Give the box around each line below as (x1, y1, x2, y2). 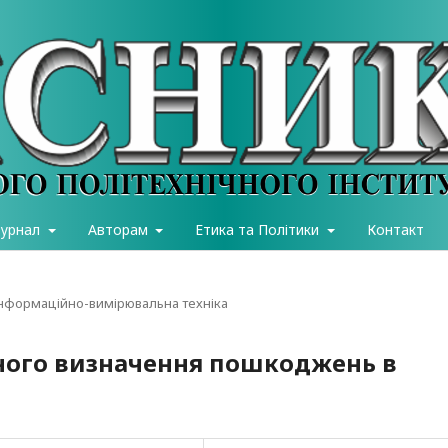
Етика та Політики (195, 219, 323, 239)
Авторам (87, 219, 152, 239)
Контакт (366, 219, 424, 239)
